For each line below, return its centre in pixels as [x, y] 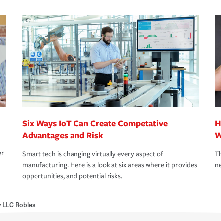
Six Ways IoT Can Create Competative [95, 123]
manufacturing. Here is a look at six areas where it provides [110, 165]
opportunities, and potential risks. [72, 176]
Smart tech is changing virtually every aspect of [93, 154]
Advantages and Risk [63, 135]
